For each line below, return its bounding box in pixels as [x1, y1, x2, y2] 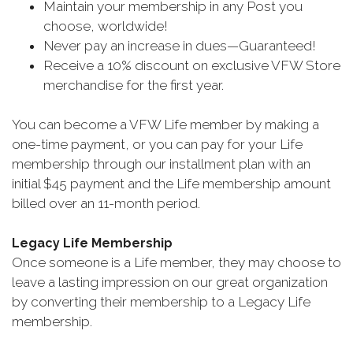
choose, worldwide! [43, 18, 168, 34]
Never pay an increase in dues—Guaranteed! [43, 38, 316, 54]
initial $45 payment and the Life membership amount [12, 176, 331, 191]
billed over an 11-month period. [12, 195, 200, 211]
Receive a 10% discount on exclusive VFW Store [43, 58, 340, 73]
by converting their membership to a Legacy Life [12, 294, 310, 310]
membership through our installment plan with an [12, 156, 310, 172]
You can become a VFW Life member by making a [12, 117, 319, 132]
